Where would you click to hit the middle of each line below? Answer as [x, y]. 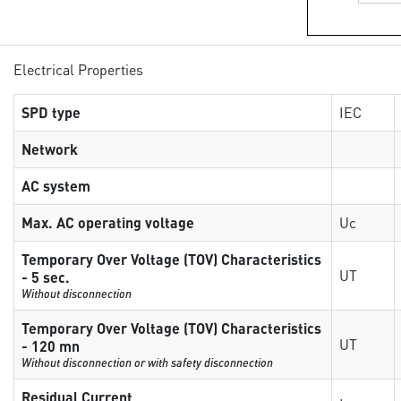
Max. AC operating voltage [108, 222]
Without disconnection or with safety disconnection [148, 362]
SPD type [51, 112]
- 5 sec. [46, 277]
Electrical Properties [79, 69]
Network [50, 149]
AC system [56, 186]
